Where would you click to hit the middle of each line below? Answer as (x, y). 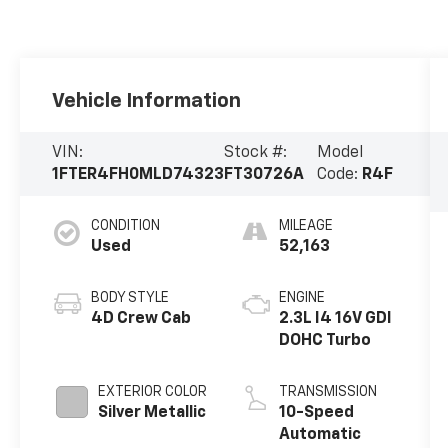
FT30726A (264, 174)
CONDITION (126, 225)
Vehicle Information (147, 100)
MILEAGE (305, 225)
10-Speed (316, 412)
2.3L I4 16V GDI (335, 318)
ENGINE (301, 297)
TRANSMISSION (327, 391)
